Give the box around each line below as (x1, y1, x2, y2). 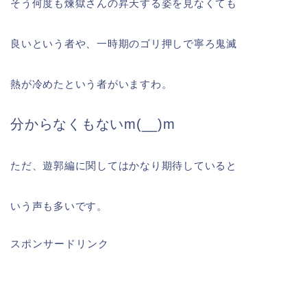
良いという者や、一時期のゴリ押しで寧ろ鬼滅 (10, 38, 237, 50)
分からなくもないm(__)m (10, 116, 175, 132)
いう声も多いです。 (10, 200, 108, 212)
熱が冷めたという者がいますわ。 (10, 78, 173, 90)
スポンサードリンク (10, 238, 109, 250)
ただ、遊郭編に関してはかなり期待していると (10, 160, 237, 172)
